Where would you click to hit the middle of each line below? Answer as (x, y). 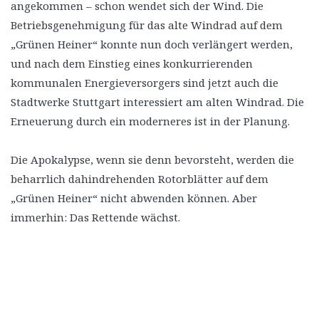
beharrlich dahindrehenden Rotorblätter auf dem (140, 178)
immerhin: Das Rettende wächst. (95, 217)
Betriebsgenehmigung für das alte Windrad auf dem (147, 25)
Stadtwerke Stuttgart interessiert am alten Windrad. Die (157, 101)
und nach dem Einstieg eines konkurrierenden (132, 63)
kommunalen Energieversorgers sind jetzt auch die (145, 82)
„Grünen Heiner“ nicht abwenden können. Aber (134, 198)
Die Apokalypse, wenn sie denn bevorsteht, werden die (152, 159)
